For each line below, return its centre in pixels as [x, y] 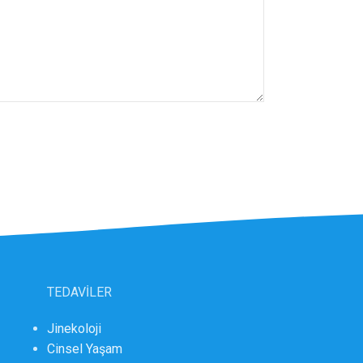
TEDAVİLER [79, 292]
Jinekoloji [74, 329]
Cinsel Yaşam [85, 349]
